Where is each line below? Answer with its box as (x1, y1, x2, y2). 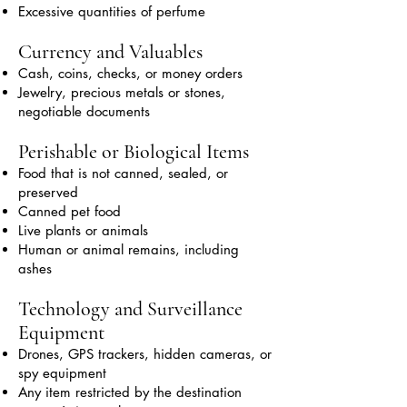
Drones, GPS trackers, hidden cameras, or (18, 345, 272, 362)
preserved (18, 184, 78, 201)
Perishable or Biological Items (18, 140, 249, 164)
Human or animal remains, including (18, 241, 239, 258)
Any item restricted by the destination (18, 383, 242, 401)
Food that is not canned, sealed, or (18, 164, 228, 182)
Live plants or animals (18, 222, 148, 239)
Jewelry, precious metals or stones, (18, 84, 225, 101)
